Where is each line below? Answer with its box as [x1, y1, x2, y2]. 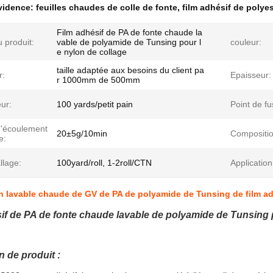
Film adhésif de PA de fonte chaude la [57, 27, 202, 37]
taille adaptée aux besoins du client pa [57, 65, 204, 75]
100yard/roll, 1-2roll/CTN [57, 158, 152, 168]
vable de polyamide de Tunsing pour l [57, 37, 201, 47]
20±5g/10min [57, 129, 107, 138]
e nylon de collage [57, 47, 127, 57]
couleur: [230, 37, 261, 47]
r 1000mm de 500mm [57, 75, 140, 85]
